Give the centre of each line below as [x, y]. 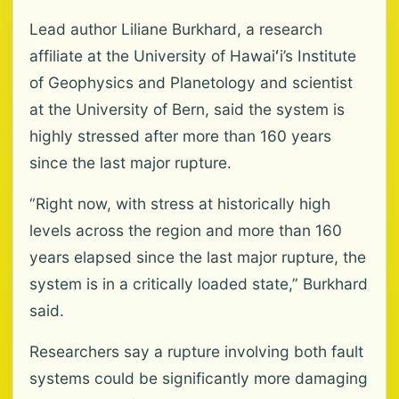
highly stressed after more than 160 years [180, 136]
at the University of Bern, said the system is [187, 109]
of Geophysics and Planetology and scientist [191, 82]
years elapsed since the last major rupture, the [198, 257]
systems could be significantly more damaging [199, 378]
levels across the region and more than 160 [186, 230]
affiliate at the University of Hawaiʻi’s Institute [193, 56]
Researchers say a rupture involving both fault [196, 351]
